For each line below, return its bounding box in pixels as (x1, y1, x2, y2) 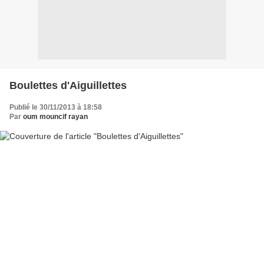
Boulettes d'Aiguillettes (9, 79, 127, 91)
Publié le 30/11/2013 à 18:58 (9, 103, 102, 111)
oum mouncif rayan (23, 112, 88, 121)
